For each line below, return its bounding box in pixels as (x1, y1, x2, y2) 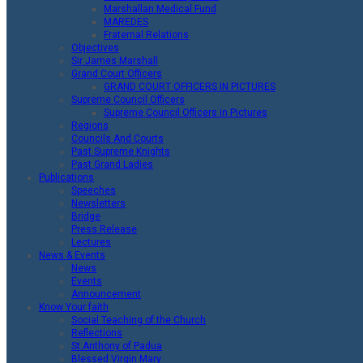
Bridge (71, 211, 100, 222)
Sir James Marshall (71, 55, 158, 66)
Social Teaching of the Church (71, 314, 206, 326)
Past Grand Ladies (71, 159, 153, 170)
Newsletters (71, 198, 126, 209)
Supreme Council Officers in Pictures (104, 107, 267, 118)
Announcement (71, 288, 141, 300)
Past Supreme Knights (71, 146, 170, 157)
